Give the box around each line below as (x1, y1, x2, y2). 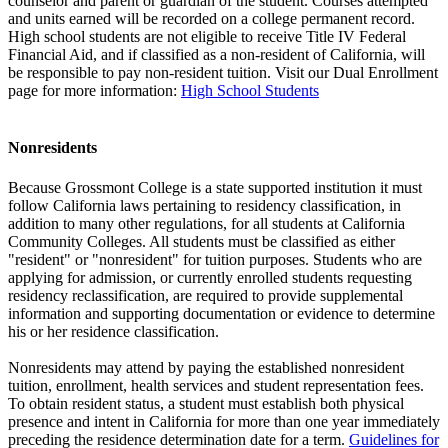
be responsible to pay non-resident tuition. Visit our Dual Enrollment (8, 64, 438, 82)
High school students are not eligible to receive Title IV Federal (8, 28, 406, 46)
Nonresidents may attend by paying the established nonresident (8, 358, 404, 376)
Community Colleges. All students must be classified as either (8, 232, 395, 250)
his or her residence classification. (8, 322, 219, 340)
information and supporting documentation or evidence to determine (8, 304, 435, 322)
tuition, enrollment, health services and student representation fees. (8, 376, 424, 394)
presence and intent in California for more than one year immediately (8, 412, 440, 430)
